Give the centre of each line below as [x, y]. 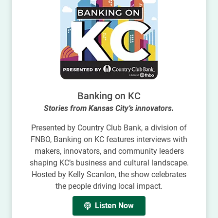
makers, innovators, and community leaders [109, 151]
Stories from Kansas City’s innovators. [109, 108]
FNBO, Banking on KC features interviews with [109, 139]
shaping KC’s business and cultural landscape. [109, 163]
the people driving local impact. [109, 186]
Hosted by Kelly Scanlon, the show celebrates [109, 174]
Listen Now [114, 205]
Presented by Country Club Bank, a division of [109, 127]
